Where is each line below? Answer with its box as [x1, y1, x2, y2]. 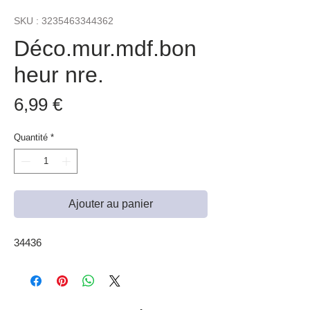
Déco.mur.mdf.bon [14, 36, 197, 62]
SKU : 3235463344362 [14, 15, 113, 27]
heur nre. [14, 62, 104, 88]
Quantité [14, 132, 48, 143]
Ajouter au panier [69, 197, 153, 210]
